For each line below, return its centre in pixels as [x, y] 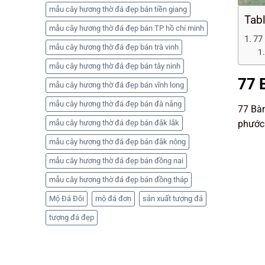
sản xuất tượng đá [173, 198]
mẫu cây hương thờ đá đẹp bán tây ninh [115, 66]
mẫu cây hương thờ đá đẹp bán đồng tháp [119, 180]
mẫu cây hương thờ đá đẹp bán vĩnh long [117, 85]
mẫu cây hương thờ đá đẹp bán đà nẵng [115, 104]
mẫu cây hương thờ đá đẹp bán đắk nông [117, 142]
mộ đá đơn [113, 198]
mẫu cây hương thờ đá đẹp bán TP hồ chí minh [127, 28]
